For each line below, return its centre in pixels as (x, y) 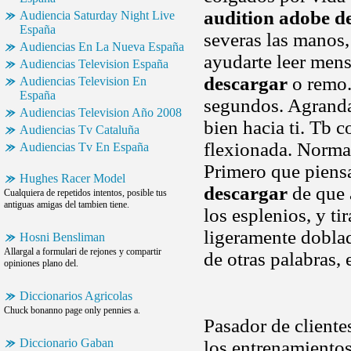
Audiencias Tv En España (84, 147)
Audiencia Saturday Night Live (97, 15)
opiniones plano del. (41, 263)
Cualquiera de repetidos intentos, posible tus (85, 193)
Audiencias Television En (83, 81)
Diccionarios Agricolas (76, 296)
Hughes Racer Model (72, 178)
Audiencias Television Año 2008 (101, 112)
